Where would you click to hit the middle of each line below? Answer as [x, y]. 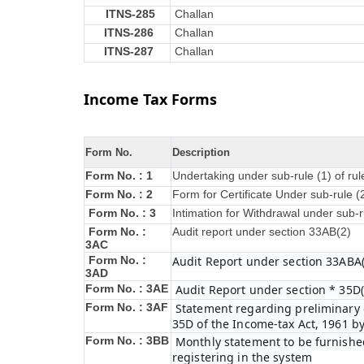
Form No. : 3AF [127, 307]
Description [201, 152]
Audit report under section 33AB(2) [262, 232]
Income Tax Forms [150, 99]
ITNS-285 [130, 14]
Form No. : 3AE [127, 288]
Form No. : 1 [119, 175]
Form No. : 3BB [127, 340]
